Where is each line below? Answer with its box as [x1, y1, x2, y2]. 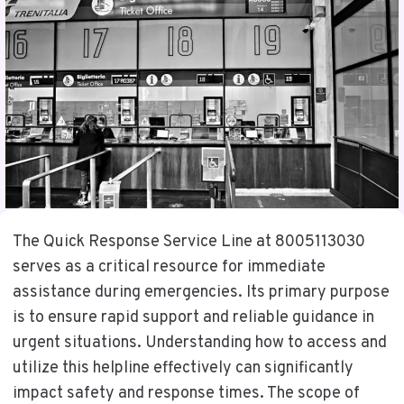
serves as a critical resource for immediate [12, 256, 326, 278]
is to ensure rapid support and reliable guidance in [12, 307, 374, 328]
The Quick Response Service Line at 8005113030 [12, 231, 365, 252]
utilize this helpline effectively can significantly [12, 357, 353, 379]
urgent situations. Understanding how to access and [12, 332, 387, 353]
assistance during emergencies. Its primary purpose [12, 281, 390, 303]
